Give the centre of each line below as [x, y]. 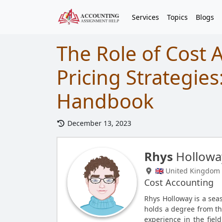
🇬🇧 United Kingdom [186, 171]
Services [145, 17]
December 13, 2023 [98, 123]
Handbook [105, 101]
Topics [177, 17]
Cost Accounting [179, 182]
